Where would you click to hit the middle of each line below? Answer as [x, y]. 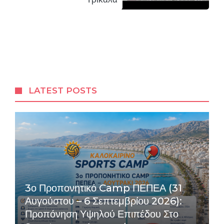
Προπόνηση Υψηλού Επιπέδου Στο [102, 214]
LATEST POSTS [63, 91]
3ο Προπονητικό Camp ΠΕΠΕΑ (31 [103, 188]
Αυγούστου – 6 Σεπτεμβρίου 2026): [103, 201]
